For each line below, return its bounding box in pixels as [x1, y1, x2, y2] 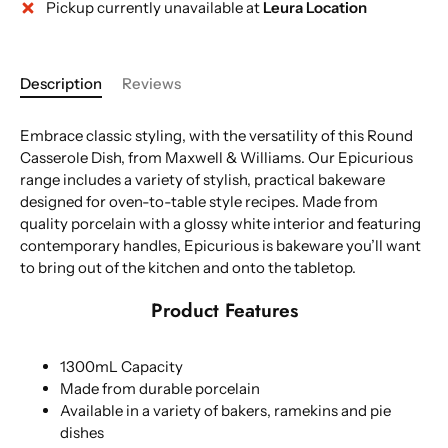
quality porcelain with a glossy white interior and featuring [20, 214, 421, 233]
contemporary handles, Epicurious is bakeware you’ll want [20, 236, 421, 255]
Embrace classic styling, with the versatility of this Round [20, 126, 413, 145]
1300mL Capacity [60, 357, 183, 377]
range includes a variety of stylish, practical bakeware [20, 170, 385, 189]
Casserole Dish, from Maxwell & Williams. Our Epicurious [20, 148, 413, 167]
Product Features [150, 296, 298, 325]
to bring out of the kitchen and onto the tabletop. [20, 258, 356, 277]
